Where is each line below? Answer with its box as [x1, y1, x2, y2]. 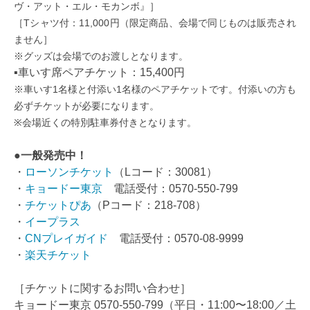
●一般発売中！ [14, 149, 87, 162]
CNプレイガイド [25, 232, 108, 245]
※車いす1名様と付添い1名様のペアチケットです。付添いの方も [14, 84, 296, 95]
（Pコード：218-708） [91, 199, 206, 212]
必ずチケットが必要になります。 [14, 100, 159, 112]
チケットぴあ [25, 199, 91, 212]
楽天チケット [25, 249, 91, 262]
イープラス [25, 216, 80, 228]
